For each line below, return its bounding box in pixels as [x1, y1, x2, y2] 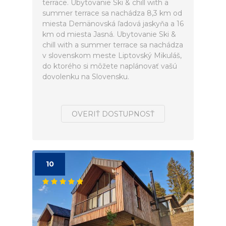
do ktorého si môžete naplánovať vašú [42, 62, 177, 71]
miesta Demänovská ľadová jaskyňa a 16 [42, 19, 184, 28]
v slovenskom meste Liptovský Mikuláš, [42, 51, 182, 60]
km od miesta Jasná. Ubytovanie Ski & [42, 30, 176, 39]
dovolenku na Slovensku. [42, 72, 129, 81]
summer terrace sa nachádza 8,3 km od [42, 9, 182, 18]
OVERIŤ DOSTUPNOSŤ [72, 109, 154, 119]
